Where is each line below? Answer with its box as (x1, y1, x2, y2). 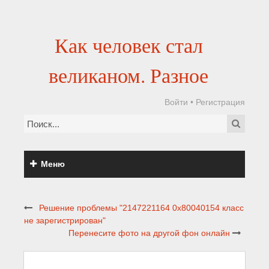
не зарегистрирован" (24, 216, 106, 225)
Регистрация (196, 97, 245, 107)
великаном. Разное (49, 62, 208, 88)
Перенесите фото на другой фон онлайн (68, 228, 230, 238)
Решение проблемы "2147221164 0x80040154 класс (39, 203, 244, 213)
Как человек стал (54, 32, 203, 58)
